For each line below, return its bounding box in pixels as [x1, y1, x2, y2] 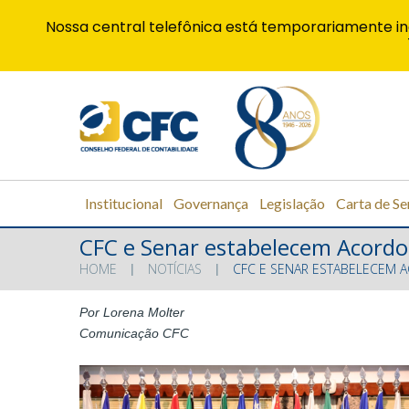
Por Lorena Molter [79, 305, 184, 320]
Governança [173, 194, 248, 212]
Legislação [259, 194, 325, 212]
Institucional [85, 194, 163, 212]
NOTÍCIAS [148, 260, 202, 278]
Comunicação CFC [79, 326, 189, 341]
